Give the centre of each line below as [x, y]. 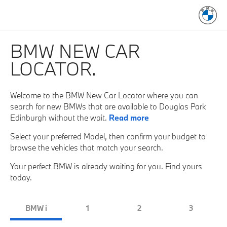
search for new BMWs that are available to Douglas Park [108, 106]
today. [21, 177]
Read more [129, 117]
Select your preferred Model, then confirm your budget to [108, 136]
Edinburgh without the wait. [60, 117]
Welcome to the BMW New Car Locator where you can [104, 95]
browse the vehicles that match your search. [87, 147]
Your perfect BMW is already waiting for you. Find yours [106, 166]
